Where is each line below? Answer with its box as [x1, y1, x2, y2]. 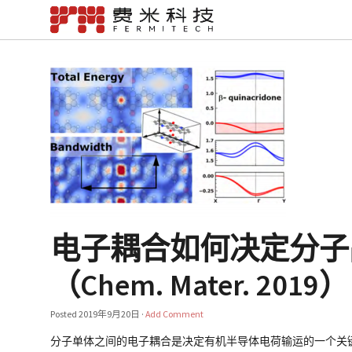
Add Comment [145, 308, 204, 320]
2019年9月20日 [79, 308, 141, 320]
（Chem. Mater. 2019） [50, 266, 350, 303]
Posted [50, 308, 79, 320]
